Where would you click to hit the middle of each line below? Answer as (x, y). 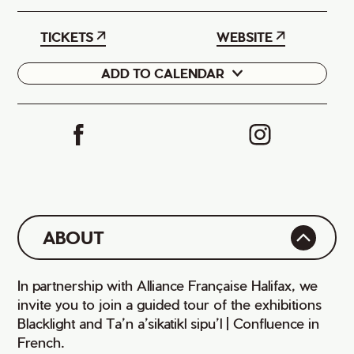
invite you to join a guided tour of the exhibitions (170, 304)
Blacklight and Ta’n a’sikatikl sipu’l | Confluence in (169, 323)
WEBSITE (244, 37)
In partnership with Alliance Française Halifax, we (168, 285)
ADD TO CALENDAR (162, 73)
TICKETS (67, 37)
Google (47, 79)
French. (41, 342)
